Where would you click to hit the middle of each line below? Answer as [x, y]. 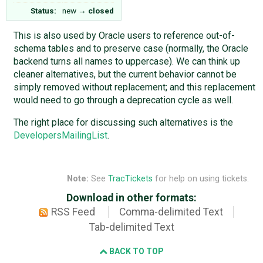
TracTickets [130, 179]
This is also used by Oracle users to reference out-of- [124, 35]
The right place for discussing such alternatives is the [123, 122]
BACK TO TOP [136, 252]
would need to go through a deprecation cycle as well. [123, 100]
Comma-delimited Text [171, 212]
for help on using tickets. [200, 179]
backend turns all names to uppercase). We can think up [127, 61]
